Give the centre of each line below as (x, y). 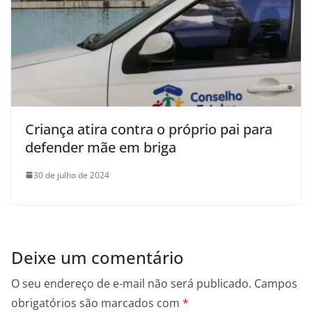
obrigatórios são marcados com (97, 303)
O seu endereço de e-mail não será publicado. (131, 283)
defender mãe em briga (101, 147)
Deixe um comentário (97, 257)
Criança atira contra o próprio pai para (149, 129)
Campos (276, 283)
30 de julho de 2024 (71, 175)
